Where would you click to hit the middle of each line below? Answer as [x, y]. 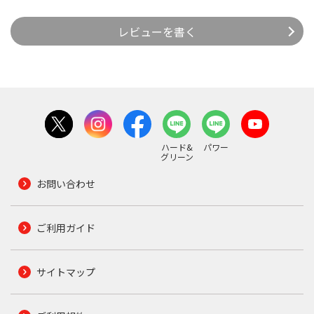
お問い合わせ [66, 184]
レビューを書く [157, 31]
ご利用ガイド [66, 228]
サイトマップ [66, 272]
